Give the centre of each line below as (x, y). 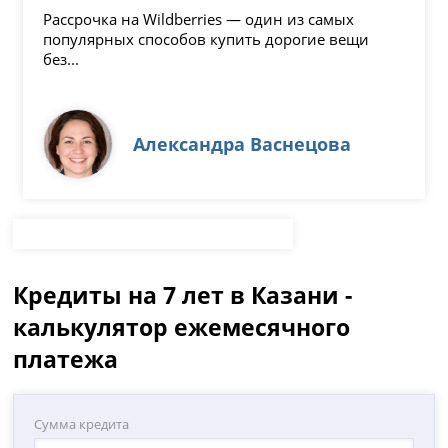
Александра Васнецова (242, 143)
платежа (66, 358)
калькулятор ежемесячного (182, 326)
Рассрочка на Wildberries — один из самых (199, 18)
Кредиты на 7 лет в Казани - (183, 294)
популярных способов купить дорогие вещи (206, 38)
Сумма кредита (82, 423)
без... (61, 58)
